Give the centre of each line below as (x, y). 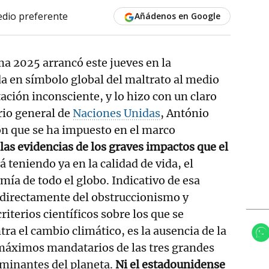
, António (185, 113)
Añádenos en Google (177, 16)
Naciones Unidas (116, 113)
